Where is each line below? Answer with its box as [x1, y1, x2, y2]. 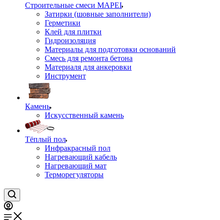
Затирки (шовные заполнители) [45, 10, 151, 18]
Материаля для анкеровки [45, 63, 132, 71]
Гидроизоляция [45, 36, 96, 45]
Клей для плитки [45, 27, 102, 36]
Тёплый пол [25, 135, 66, 143]
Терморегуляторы [45, 170, 104, 179]
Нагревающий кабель [45, 153, 117, 161]
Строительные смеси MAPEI [25, 1, 122, 9]
